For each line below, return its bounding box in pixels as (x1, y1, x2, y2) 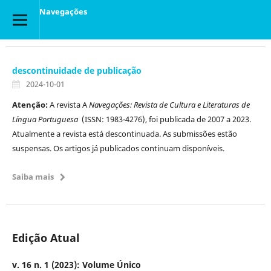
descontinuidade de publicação (11, 64, 142, 76)
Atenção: (11, 99, 50, 110)
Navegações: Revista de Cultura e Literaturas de (88, 99, 250, 110)
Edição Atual (11, 230, 80, 245)
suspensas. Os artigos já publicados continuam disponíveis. (11, 142, 224, 154)
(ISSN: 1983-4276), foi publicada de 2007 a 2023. (79, 113, 251, 125)
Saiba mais (11, 171, 54, 182)
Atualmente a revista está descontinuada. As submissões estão (11, 128, 237, 139)
